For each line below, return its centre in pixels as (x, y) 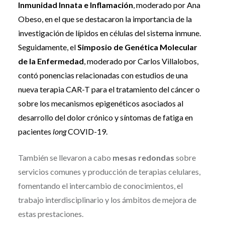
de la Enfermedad (51, 61)
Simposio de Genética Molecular (137, 47)
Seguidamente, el (47, 47)
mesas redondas (143, 157)
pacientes (35, 131)
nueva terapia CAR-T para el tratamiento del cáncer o (109, 89)
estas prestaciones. (50, 213)
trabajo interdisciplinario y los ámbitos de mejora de (107, 199)
